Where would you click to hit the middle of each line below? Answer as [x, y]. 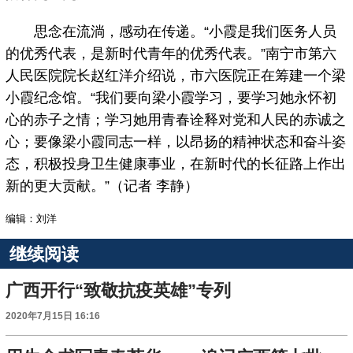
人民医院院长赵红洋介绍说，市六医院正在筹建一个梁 [176, 76]
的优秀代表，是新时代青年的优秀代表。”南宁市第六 [171, 54]
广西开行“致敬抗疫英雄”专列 [119, 291]
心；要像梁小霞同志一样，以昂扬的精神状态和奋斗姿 [176, 142]
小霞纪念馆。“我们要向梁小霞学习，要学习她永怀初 [171, 98]
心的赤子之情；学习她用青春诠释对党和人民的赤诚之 [176, 120]
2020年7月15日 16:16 [53, 316]
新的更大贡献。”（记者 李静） [102, 186]
